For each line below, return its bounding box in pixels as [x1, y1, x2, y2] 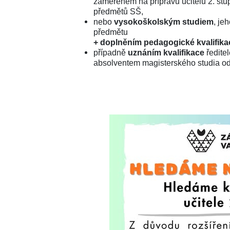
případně [93, 48, 128, 57]
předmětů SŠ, [93, 7, 143, 16]
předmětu [93, 27, 128, 36]
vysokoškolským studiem [113, 17, 214, 26]
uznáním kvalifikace [127, 48, 204, 57]
